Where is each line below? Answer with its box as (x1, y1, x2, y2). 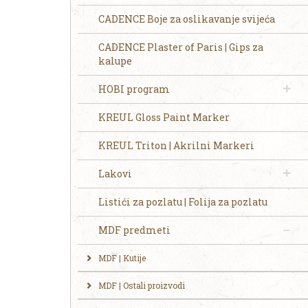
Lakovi (98, 167, 132, 180)
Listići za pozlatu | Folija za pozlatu (98, 195, 267, 208)
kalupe (98, 54, 132, 67)
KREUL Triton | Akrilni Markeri (98, 139, 254, 152)
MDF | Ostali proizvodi (98, 280, 185, 291)
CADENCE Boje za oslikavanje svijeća (98, 12, 275, 25)
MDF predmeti (98, 223, 170, 236)
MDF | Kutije (98, 252, 146, 263)
